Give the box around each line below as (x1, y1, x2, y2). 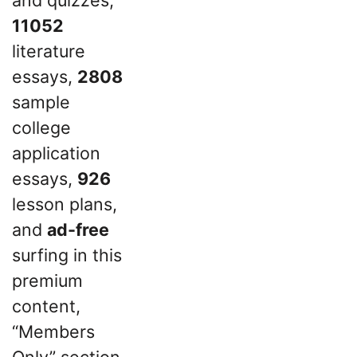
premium (12, 269, 83, 291)
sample (12, 91, 70, 112)
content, (12, 295, 80, 316)
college (12, 116, 71, 138)
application (12, 142, 100, 163)
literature (12, 40, 85, 61)
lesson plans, (12, 193, 117, 214)
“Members (12, 320, 95, 342)
